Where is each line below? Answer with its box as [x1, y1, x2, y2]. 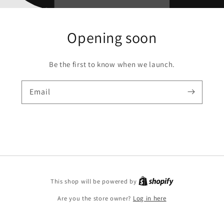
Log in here [132, 194, 166, 202]
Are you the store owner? [57, 194, 133, 202]
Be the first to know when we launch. [48, 59, 175, 69]
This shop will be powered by [50, 177, 139, 185]
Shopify [173, 176, 197, 185]
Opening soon [67, 27, 157, 47]
